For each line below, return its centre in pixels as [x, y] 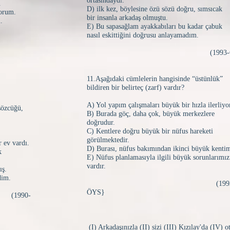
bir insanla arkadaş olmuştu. [127, 18]
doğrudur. [101, 122]
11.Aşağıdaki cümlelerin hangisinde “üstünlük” [155, 79]
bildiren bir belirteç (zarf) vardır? [136, 88]
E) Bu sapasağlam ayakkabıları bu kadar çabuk [155, 26]
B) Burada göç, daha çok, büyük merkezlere [151, 114]
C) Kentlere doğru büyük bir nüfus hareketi [150, 131]
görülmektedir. [108, 140]
